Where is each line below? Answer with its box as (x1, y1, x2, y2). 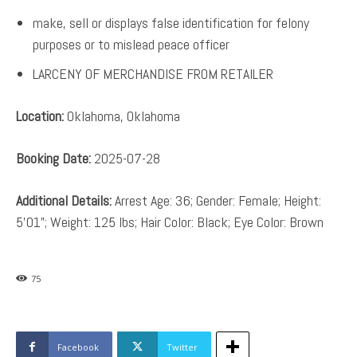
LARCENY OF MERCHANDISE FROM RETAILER (33, 64, 273, 83)
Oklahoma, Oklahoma (64, 106, 180, 125)
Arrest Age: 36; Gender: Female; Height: (112, 190, 321, 210)
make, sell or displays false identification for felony (33, 13, 309, 32)
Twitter (167, 340, 198, 353)
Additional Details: (16, 190, 112, 210)
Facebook (57, 340, 99, 353)
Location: (16, 106, 64, 125)
